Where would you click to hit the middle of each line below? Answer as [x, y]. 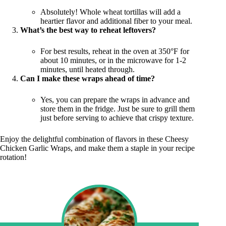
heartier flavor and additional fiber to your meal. [116, 21]
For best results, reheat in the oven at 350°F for [115, 51]
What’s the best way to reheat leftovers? [88, 30]
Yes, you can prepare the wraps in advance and [115, 100]
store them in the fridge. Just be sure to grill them [118, 109]
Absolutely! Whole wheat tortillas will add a [110, 12]
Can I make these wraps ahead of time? [88, 79]
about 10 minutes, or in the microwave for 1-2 [113, 61]
